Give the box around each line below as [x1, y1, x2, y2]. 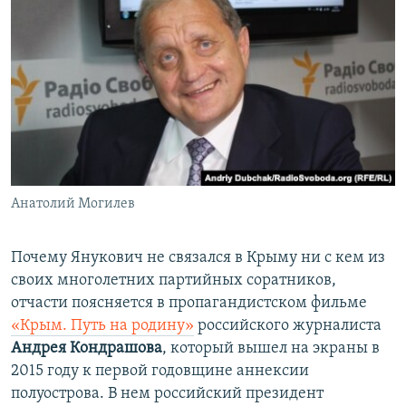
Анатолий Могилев [11, 197, 135, 212]
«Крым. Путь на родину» [11, 317, 194, 335]
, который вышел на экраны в [162, 340, 380, 358]
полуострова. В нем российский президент [11, 385, 324, 403]
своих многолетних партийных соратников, [11, 272, 336, 290]
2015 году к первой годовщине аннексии [11, 362, 309, 381]
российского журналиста [194, 317, 382, 335]
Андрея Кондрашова [11, 340, 162, 358]
